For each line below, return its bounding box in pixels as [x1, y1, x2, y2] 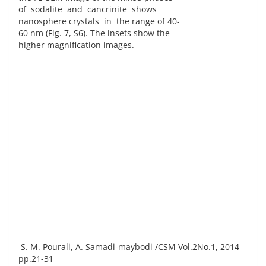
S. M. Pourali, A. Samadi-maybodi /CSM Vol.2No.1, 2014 [18, 241, 239, 253]
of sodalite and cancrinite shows [18, 4, 157, 15]
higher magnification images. [18, 39, 134, 51]
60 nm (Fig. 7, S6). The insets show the [18, 27, 170, 39]
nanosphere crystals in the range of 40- [18, 15, 180, 27]
